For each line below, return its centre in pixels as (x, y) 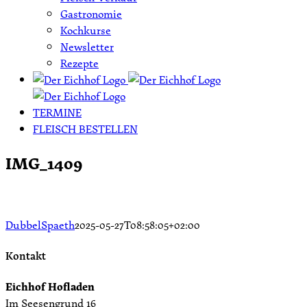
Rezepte (79, 63)
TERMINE (57, 112)
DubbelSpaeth (40, 224)
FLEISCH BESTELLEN (85, 129)
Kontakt (26, 256)
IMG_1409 (44, 163)
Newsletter (87, 47)
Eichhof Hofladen (50, 287)
